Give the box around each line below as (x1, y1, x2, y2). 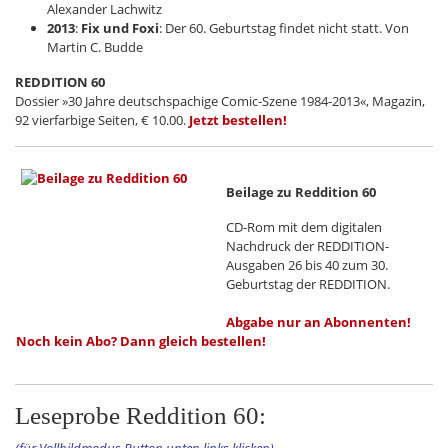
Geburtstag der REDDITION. (226, 275, 390, 294)
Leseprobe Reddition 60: (15, 402, 266, 430)
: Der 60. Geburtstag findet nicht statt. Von (159, 19, 409, 38)
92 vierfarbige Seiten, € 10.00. (15, 111, 189, 130)
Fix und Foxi (81, 19, 159, 38)
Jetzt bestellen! (189, 111, 287, 130)
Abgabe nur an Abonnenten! (226, 313, 411, 332)
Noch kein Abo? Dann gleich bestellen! (16, 332, 266, 351)
